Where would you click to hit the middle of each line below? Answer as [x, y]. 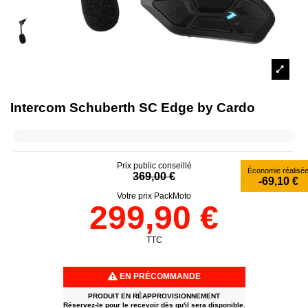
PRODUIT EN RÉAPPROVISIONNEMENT [154, 296]
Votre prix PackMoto [154, 196]
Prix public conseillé [154, 165]
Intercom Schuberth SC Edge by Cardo [133, 107]
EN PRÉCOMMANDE [159, 276]
